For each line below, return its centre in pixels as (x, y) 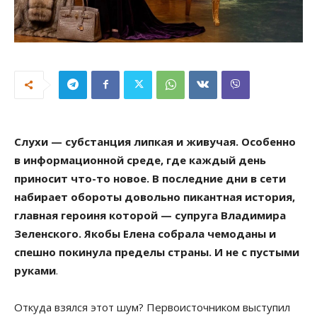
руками (35, 270)
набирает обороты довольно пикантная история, (155, 196)
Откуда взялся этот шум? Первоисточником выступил (152, 307)
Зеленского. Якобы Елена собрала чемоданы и (145, 233)
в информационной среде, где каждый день (140, 160)
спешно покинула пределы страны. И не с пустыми (157, 252)
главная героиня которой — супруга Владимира (150, 215)
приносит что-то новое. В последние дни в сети (150, 178)
